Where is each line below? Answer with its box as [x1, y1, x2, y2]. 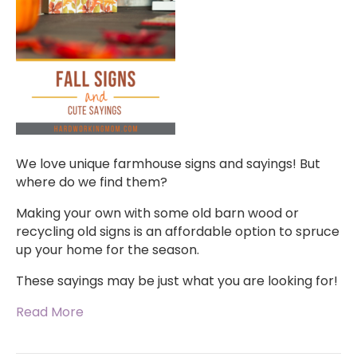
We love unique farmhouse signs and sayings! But [16, 155, 320, 174]
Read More [16, 303, 84, 322]
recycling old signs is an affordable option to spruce [16, 222, 339, 241]
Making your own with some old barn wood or [16, 204, 299, 223]
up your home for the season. [16, 241, 199, 260]
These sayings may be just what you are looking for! [16, 272, 338, 291]
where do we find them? [16, 173, 167, 192]
